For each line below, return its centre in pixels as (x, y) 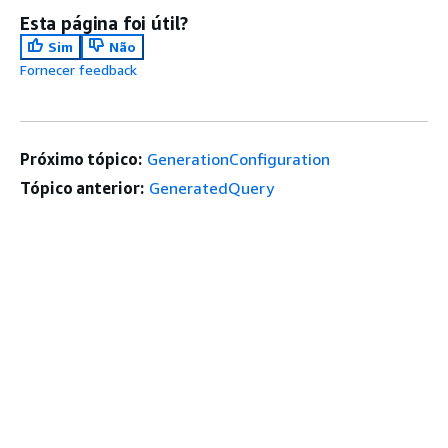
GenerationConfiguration (238, 159)
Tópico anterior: (82, 188)
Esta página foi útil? (104, 23)
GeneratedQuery (211, 188)
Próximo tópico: (81, 159)
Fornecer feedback (78, 70)
